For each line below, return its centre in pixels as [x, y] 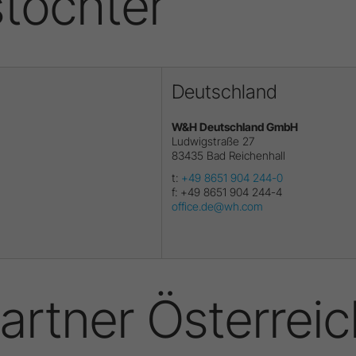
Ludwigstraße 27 [213, 141]
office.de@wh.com [217, 206]
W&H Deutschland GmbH [235, 126]
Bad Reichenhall [246, 155]
